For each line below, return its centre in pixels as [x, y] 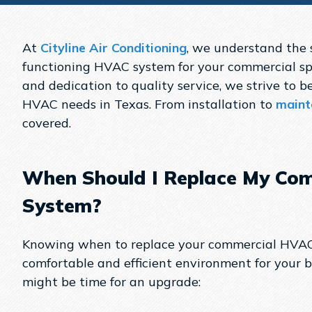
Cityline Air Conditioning [114, 47]
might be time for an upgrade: [111, 282]
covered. [47, 123]
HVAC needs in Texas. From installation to [149, 104]
